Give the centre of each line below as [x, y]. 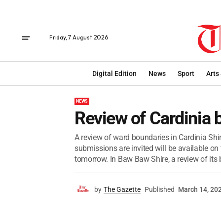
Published [160, 189]
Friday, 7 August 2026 [79, 37]
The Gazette [122, 189]
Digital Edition [114, 73]
